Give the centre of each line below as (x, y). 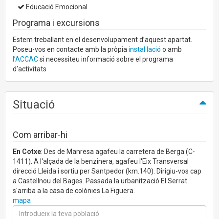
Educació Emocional (56, 7)
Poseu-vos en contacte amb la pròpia (71, 50)
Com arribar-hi (40, 134)
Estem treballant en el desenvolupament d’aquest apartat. (102, 40)
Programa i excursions (56, 23)
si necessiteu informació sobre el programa (106, 59)
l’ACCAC (25, 59)
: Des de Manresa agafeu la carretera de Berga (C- (118, 151)
